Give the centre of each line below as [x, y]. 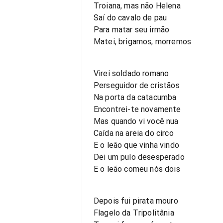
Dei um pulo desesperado [139, 157]
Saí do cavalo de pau [130, 18]
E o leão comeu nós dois [137, 169]
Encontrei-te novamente [137, 109]
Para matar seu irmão [132, 30]
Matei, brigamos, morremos [142, 42]
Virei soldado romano [131, 73]
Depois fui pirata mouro [136, 201]
